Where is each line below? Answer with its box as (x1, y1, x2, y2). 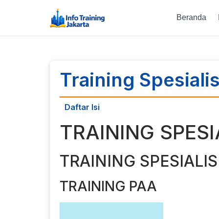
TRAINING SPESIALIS (60, 151, 218, 171)
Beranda (176, 13, 207, 22)
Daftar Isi (65, 102, 100, 112)
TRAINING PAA (60, 177, 157, 195)
